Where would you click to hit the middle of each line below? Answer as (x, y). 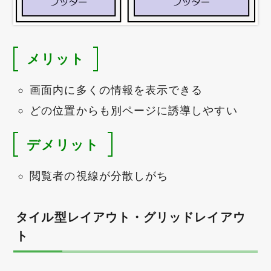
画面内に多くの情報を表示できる (116, 90)
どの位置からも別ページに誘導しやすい (134, 110)
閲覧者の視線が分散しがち (99, 176)
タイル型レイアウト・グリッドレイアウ (131, 217)
